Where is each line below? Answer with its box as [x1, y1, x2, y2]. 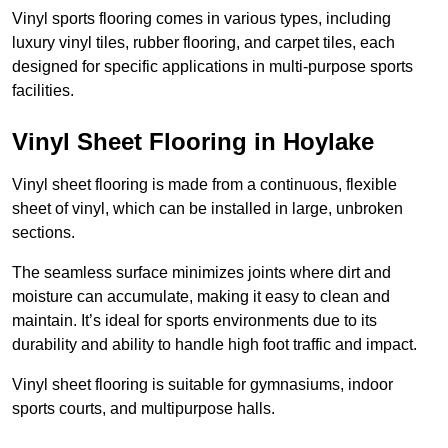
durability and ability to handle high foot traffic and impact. [12, 336, 417, 354]
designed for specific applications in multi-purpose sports [12, 58, 413, 76]
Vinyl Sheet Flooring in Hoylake [12, 128, 374, 156]
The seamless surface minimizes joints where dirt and [12, 264, 391, 282]
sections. [12, 224, 75, 242]
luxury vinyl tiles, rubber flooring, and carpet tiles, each [12, 34, 395, 52]
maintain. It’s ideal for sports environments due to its [12, 312, 377, 330]
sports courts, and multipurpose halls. [12, 400, 275, 418]
